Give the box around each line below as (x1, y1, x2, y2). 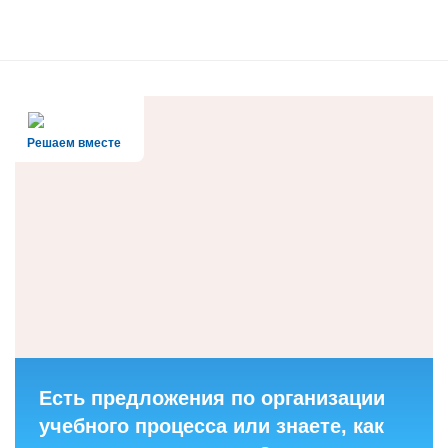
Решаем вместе (27, 135, 121, 150)
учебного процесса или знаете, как (39, 414, 384, 437)
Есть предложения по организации (39, 386, 385, 409)
